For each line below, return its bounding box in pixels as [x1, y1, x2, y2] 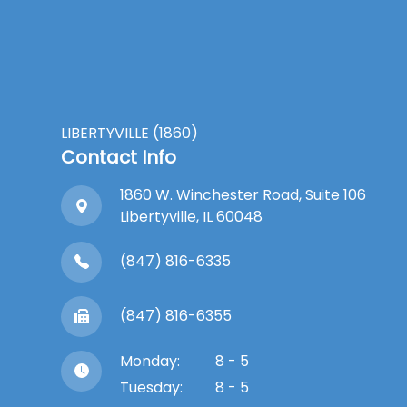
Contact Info [61, 144, 177, 170]
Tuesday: [120, 376, 184, 398]
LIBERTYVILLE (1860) [61, 122, 199, 144]
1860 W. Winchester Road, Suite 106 [120, 184, 367, 205]
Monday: [120, 350, 181, 372]
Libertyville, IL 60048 [120, 205, 263, 227]
